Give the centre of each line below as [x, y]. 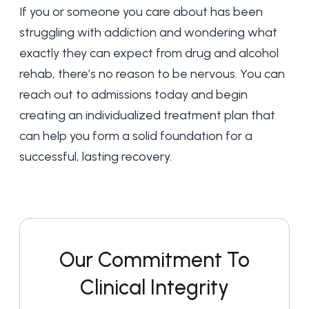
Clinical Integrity [154, 287]
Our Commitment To [154, 260]
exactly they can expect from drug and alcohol [149, 53]
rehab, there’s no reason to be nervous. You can [152, 74]
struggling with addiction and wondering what [148, 32]
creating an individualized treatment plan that [147, 115]
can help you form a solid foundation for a [136, 136]
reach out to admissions [86, 94]
